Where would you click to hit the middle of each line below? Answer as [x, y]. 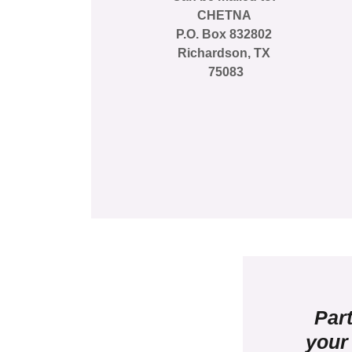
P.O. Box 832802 [224, 34]
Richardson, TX [224, 53]
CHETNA [224, 15]
